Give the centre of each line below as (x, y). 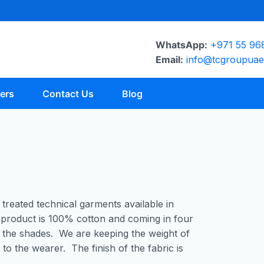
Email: (169, 59)
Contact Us (68, 94)
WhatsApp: (181, 44)
